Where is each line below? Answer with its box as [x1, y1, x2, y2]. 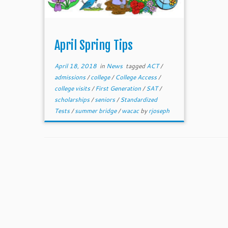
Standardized [120, 95, 158, 104]
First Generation [95, 84, 143, 93]
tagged [124, 62, 147, 70]
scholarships [54, 95, 92, 104]
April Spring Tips [54, 38, 133, 53]
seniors [95, 95, 117, 104]
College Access [115, 73, 159, 81]
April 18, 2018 [54, 62, 97, 70]
